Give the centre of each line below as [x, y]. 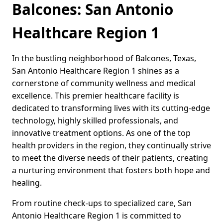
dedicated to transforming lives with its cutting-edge [111, 108]
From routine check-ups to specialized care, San [102, 203]
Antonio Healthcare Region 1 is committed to [97, 216]
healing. [27, 183]
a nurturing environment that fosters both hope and [111, 170]
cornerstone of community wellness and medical [104, 83]
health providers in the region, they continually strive [111, 146]
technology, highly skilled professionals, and [95, 121]
